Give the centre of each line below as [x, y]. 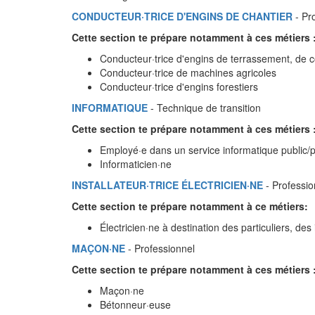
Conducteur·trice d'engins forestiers [179, 86]
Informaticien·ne [136, 164]
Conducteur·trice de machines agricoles [188, 72]
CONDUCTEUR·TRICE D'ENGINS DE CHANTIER [182, 16]
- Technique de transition [204, 108]
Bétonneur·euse [135, 304]
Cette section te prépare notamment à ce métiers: [190, 206]
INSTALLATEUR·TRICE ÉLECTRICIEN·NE [167, 185]
